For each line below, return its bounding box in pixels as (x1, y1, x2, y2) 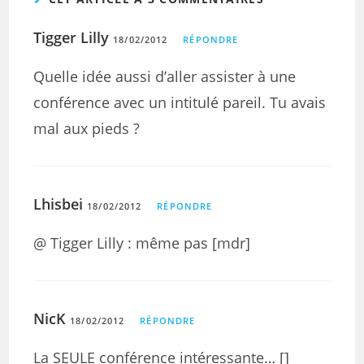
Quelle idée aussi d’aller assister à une (33, 67, 297, 86)
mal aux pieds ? (33, 119, 141, 138)
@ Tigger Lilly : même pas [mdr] (33, 233, 251, 253)
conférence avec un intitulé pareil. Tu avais (33, 93, 327, 112)
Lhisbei (33, 194, 84, 214)
